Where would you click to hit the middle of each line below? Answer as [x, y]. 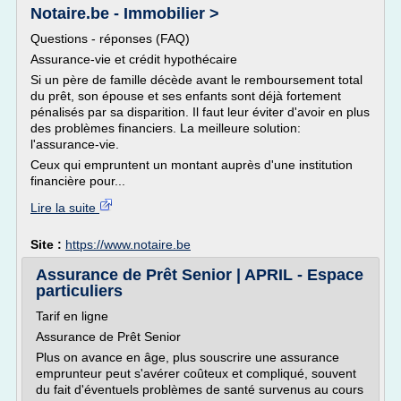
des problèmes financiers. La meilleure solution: [166, 128]
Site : [48, 244]
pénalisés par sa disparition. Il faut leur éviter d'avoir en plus [200, 112]
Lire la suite [65, 208]
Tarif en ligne [72, 316]
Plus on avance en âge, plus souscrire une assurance [188, 357]
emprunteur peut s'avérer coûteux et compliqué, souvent [196, 373]
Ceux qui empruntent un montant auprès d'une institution [192, 165]
